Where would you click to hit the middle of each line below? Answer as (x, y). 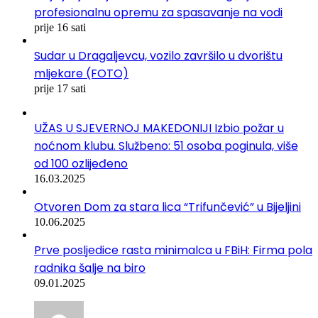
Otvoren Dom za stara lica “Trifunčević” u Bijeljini (168, 207)
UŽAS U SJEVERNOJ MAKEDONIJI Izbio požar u (159, 128)
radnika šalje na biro (90, 268)
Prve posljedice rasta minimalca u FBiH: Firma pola (173, 250)
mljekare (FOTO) (81, 73)
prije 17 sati (60, 88)
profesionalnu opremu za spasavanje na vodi (158, 12)
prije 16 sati (60, 27)
